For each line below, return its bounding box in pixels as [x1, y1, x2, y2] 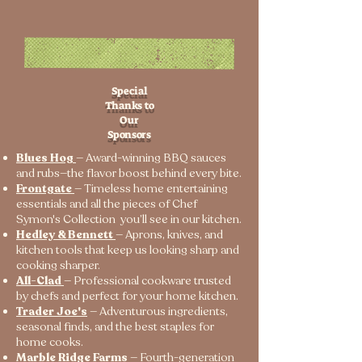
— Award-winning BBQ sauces [76, 150, 226, 166]
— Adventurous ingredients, [87, 304, 228, 319]
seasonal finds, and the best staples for [16, 319, 214, 335]
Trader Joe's [16, 304, 87, 319]
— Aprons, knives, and [116, 227, 223, 242]
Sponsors [107, 128, 151, 141]
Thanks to [104, 99, 154, 112]
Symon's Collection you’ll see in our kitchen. [16, 212, 242, 227]
